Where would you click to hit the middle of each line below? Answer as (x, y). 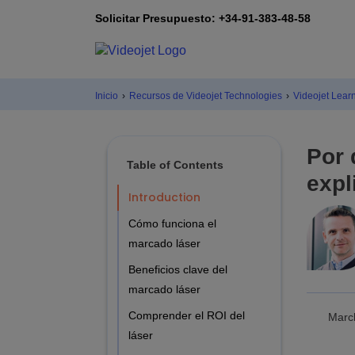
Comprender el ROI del (187, 315)
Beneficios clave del (178, 269)
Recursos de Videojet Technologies (206, 95)
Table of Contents (175, 164)
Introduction (164, 197)
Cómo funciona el (172, 223)
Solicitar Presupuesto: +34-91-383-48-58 (203, 18)
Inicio (107, 95)
